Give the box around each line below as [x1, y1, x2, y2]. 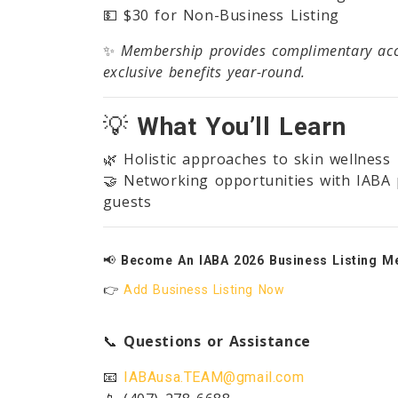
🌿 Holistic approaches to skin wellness [102, 149, 391, 170]
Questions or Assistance [123, 331, 311, 352]
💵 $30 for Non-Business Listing [102, 5, 339, 26]
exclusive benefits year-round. [102, 62, 306, 83]
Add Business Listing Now [123, 283, 285, 298]
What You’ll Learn [137, 112, 346, 142]
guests [102, 192, 152, 212]
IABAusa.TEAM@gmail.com [123, 369, 305, 386]
